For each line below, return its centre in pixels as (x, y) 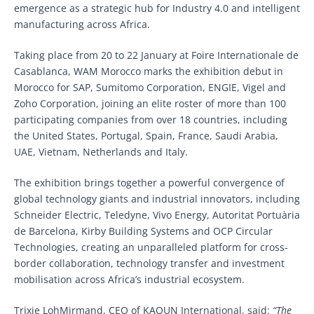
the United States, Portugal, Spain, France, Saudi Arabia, (146, 135)
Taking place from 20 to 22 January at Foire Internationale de (156, 55)
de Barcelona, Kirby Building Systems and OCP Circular (143, 231)
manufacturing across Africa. (82, 24)
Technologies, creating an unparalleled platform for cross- (151, 247)
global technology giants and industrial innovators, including (157, 198)
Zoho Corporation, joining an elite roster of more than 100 (150, 103)
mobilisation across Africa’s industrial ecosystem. (129, 279)
